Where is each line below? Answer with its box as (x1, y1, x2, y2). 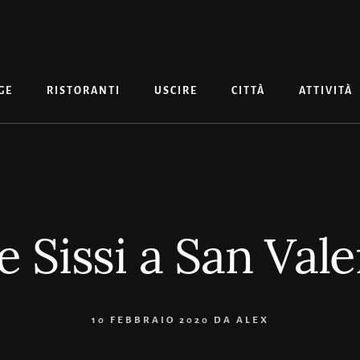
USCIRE (154, 85, 198, 96)
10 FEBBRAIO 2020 (91, 314, 210, 325)
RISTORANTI (47, 85, 121, 96)
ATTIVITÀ (299, 85, 353, 96)
